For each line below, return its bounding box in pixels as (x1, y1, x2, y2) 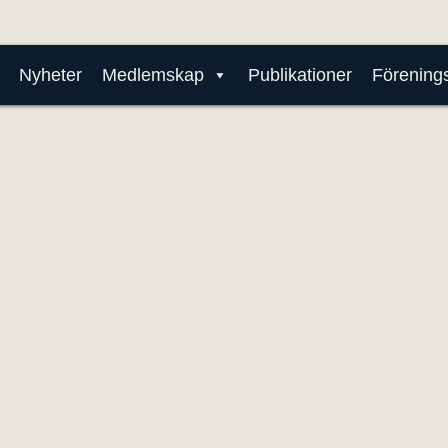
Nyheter (18, 65, 82, 85)
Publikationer (247, 65, 352, 85)
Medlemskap (101, 65, 204, 85)
